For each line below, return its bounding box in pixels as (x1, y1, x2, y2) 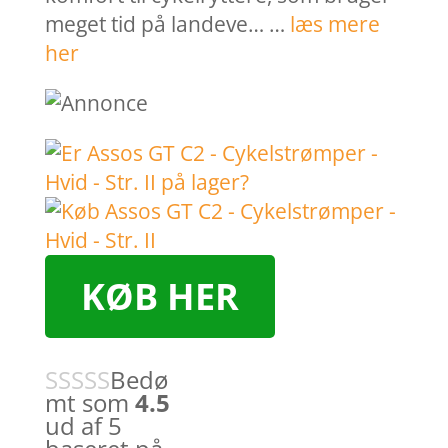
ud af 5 (44, 408, 122, 442)
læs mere (289, 10, 380, 39)
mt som (44, 385, 135, 419)
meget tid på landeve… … (44, 10, 290, 39)
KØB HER (80, 272, 239, 322)
